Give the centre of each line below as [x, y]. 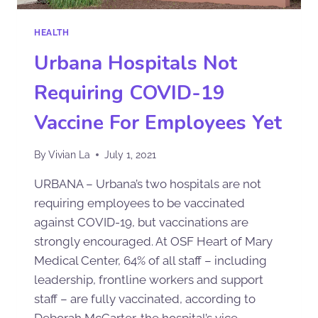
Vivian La [70, 154]
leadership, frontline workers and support [149, 279]
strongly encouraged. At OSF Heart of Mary [153, 241]
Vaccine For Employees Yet [158, 123]
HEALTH [52, 33]
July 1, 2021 [131, 154]
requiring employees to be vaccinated [139, 203]
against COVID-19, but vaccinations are [141, 222]
